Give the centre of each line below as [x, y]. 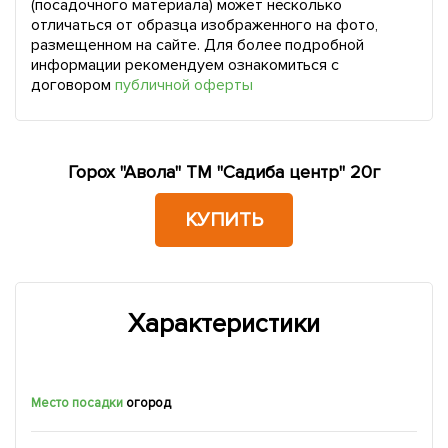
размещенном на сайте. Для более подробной [198, 45]
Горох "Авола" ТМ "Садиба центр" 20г [224, 172]
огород [148, 403]
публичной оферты [183, 85]
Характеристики [224, 324]
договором [73, 85]
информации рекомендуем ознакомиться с [185, 65]
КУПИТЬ [224, 220]
